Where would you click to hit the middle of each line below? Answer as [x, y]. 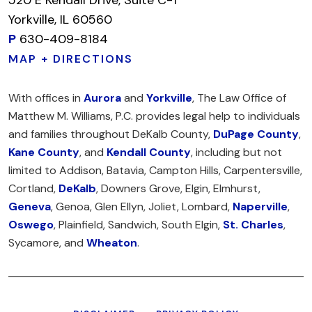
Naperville [260, 206]
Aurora [102, 97]
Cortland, [33, 188]
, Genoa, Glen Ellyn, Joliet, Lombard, [142, 206]
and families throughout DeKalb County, [111, 134]
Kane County [44, 152]
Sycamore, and [47, 242]
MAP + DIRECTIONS [71, 58]
